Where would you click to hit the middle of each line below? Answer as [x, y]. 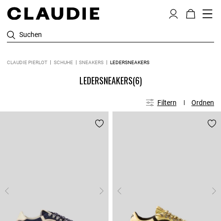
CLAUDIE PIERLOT [27, 62]
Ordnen [203, 102]
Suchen [31, 35]
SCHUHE [63, 62]
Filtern [167, 102]
